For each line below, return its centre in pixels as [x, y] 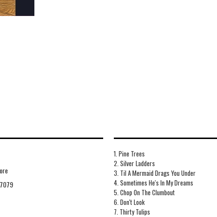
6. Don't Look [129, 202]
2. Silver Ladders [134, 163]
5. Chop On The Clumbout [144, 193]
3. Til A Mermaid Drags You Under [155, 173]
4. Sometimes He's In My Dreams [153, 183]
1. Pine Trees [129, 154]
